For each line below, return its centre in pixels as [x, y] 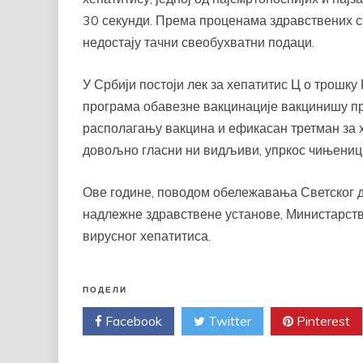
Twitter [228, 321]
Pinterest [322, 321]
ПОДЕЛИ [105, 290]
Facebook [132, 321]
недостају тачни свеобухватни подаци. [199, 43]
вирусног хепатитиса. [147, 236]
